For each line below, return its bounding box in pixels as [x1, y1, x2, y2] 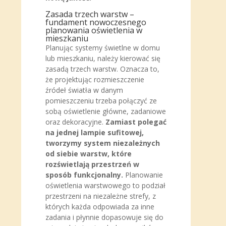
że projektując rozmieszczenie [45, 75, 144, 84]
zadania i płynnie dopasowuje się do [45, 212, 163, 222]
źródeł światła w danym [45, 85, 123, 95]
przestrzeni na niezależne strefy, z [45, 191, 156, 201]
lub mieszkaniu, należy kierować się [45, 53, 160, 63]
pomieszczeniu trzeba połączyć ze [45, 96, 157, 105]
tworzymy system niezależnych [45, 138, 160, 148]
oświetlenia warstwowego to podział [45, 181, 165, 190]
